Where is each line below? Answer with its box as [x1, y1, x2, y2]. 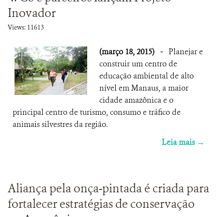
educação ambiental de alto [99, 71, 194, 81]
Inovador [8, 5, 56, 21]
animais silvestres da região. [13, 119, 110, 129]
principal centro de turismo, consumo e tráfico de [13, 107, 181, 117]
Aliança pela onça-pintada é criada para [8, 181, 209, 196]
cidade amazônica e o [99, 95, 173, 105]
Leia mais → [162, 137, 204, 147]
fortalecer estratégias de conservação [8, 196, 195, 212]
